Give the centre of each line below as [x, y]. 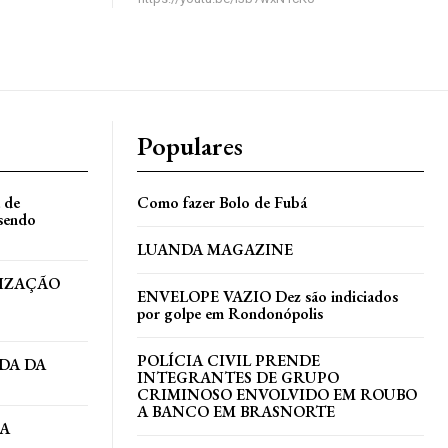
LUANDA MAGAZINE [215, 249]
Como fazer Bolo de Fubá [222, 202]
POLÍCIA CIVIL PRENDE [228, 360]
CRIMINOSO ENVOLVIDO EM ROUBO [277, 394]
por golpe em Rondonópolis [230, 313]
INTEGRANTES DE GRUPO [238, 377]
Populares [190, 145]
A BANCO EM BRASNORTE [236, 411]
